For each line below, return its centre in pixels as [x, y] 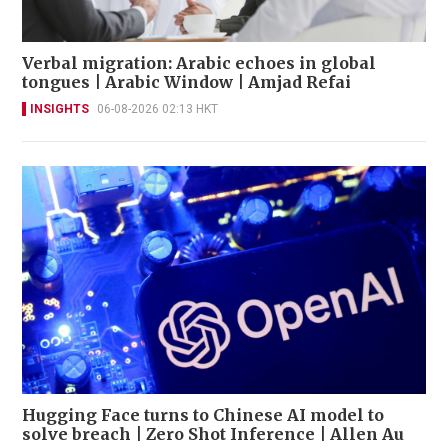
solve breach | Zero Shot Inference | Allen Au [213, 433]
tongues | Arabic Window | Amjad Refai [186, 82]
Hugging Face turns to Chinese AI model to [203, 414]
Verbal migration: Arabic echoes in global [199, 63]
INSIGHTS [59, 109]
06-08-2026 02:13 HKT [157, 109]
